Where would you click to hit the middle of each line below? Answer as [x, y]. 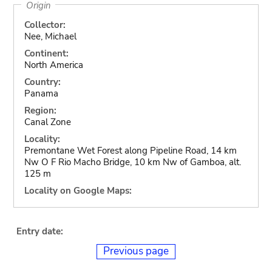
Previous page [136, 251]
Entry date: [39, 231]
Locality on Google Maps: [78, 191]
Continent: [46, 53]
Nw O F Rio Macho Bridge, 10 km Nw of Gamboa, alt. [132, 162]
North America [53, 65]
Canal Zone [47, 122]
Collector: [45, 25]
